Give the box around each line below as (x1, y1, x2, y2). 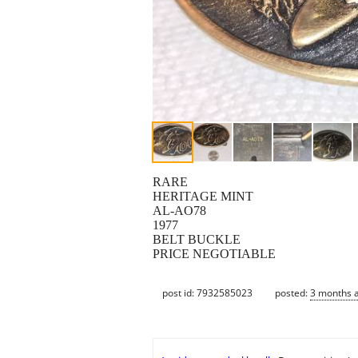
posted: (275, 285, 310, 300)
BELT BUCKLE (153, 233, 241, 247)
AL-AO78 (153, 204, 206, 218)
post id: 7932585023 (162, 285, 253, 300)
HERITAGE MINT (153, 189, 253, 204)
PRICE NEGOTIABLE (153, 247, 276, 261)
